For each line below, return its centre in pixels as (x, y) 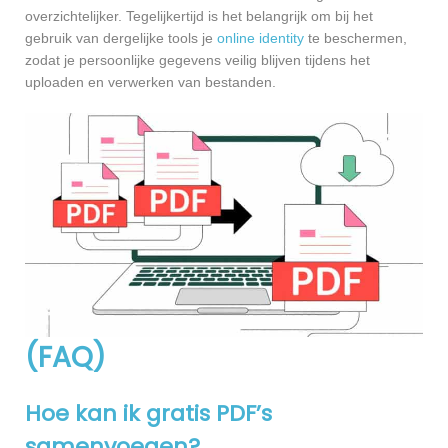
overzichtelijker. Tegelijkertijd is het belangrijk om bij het (199, 16)
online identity (260, 38)
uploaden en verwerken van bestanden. (150, 82)
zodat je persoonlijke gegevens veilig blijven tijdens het (197, 60)
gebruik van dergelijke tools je (121, 38)
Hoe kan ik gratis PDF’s (148, 414)
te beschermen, (355, 38)
